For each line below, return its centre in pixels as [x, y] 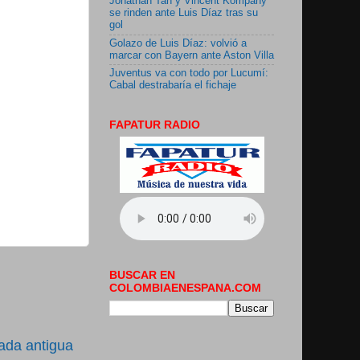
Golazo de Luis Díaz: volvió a [178, 43]
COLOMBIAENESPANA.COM [185, 288]
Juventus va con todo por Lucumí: [189, 74]
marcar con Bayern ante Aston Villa [192, 55]
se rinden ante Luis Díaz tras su [184, 13]
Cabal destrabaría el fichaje [173, 86]
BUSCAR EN [142, 275]
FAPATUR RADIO [155, 125]
